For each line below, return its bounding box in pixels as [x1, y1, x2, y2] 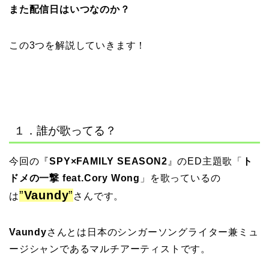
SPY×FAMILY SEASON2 [49, 156, 168, 167]
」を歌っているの [140, 173, 221, 184]
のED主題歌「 [177, 156, 243, 167]
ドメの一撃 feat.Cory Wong [9, 173, 140, 184]
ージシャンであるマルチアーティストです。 [9, 244, 211, 255]
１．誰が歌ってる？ [14, 124, 116, 138]
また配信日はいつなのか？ [9, 4, 130, 14]
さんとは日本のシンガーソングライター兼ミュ [46, 227, 259, 238]
